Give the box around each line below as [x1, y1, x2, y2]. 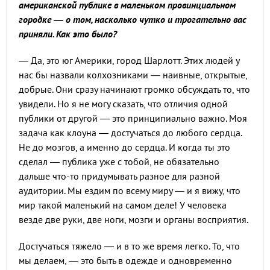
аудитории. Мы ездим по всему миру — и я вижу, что [19, 184, 240, 197]
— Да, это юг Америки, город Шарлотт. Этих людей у [19, 54, 239, 67]
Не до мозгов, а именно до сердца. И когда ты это [19, 141, 230, 154]
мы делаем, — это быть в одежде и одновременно [19, 254, 232, 267]
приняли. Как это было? [19, 28, 117, 40]
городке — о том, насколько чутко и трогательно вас [19, 13, 246, 26]
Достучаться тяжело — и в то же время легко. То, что [19, 240, 240, 253]
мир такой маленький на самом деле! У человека [19, 199, 227, 212]
